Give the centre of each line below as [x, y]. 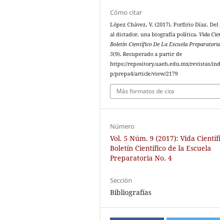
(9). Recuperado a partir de [148, 54]
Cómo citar [126, 13]
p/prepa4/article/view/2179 [144, 74]
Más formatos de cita [146, 91]
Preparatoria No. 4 [141, 158]
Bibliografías [131, 192]
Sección [121, 180]
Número [123, 126]
